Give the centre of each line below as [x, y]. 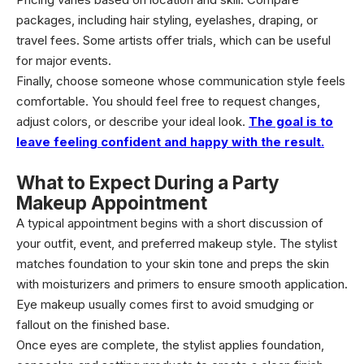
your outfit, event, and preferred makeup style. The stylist [177, 243]
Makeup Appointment [112, 203]
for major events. [64, 61]
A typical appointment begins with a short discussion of [170, 223]
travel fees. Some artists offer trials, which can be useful [173, 40]
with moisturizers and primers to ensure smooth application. [182, 284]
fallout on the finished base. [93, 325]
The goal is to [291, 121]
